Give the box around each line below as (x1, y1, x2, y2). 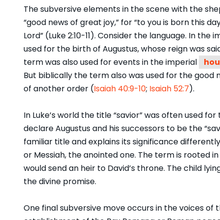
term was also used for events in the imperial (24, 56, 199, 68)
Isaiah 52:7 (149, 83, 189, 95)
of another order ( (24, 83, 94, 95)
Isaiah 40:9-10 (94, 83, 146, 95)
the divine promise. (24, 176, 96, 188)
